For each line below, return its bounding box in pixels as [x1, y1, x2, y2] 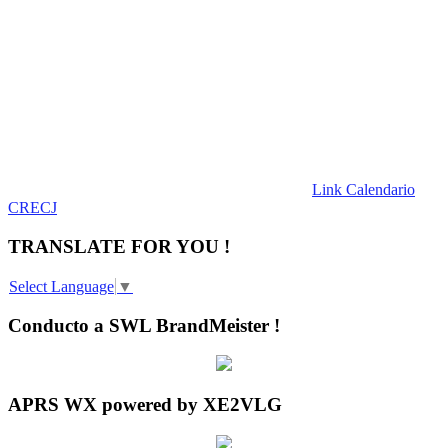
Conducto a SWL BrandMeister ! [8, 314, 280, 336]
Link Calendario [312, 181, 415, 199]
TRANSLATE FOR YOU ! [8, 235, 230, 257]
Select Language [9, 278, 114, 296]
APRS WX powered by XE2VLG [8, 394, 282, 416]
